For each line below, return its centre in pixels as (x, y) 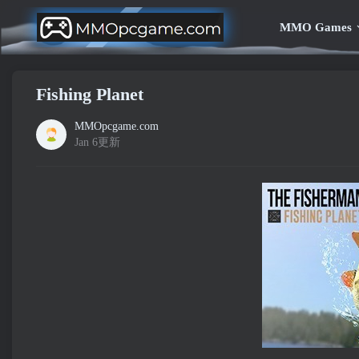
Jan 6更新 (97, 142)
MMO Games (315, 27)
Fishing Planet (90, 94)
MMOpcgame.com (117, 126)
